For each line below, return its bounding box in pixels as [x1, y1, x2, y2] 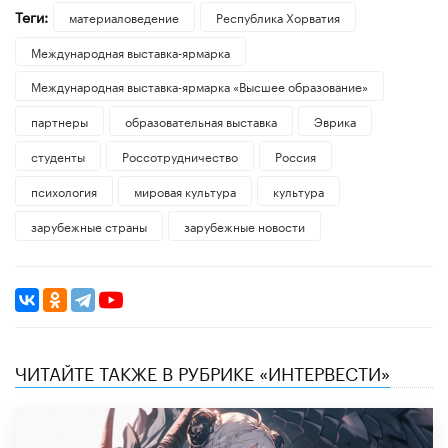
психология [31, 181, 97, 201]
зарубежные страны [31, 216, 147, 236]
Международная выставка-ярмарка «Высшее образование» [31, 76, 368, 96]
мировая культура [133, 181, 236, 201]
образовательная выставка [124, 111, 277, 131]
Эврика [313, 111, 356, 131]
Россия [274, 146, 316, 166]
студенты [31, 146, 85, 166]
